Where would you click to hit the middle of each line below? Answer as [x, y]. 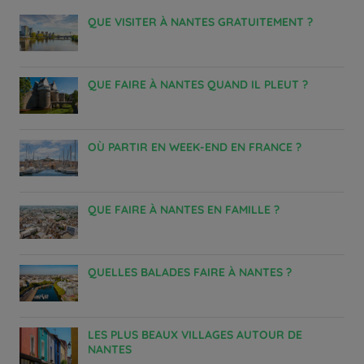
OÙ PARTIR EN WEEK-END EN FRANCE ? [199, 147]
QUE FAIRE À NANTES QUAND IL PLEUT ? [202, 85]
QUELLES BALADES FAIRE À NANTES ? [194, 273]
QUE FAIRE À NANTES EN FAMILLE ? [188, 210]
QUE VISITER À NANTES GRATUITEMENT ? [205, 22]
